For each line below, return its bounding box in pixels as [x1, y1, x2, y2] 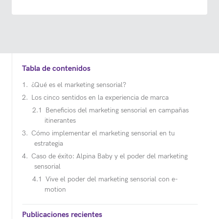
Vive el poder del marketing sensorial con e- [45, 175, 178, 184]
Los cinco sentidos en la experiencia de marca [31, 93, 169, 102]
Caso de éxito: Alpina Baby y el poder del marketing [31, 152, 188, 161]
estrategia [34, 139, 63, 148]
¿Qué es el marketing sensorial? [31, 81, 126, 89]
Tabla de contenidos [22, 64, 90, 74]
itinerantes [44, 116, 76, 125]
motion [44, 185, 66, 194]
